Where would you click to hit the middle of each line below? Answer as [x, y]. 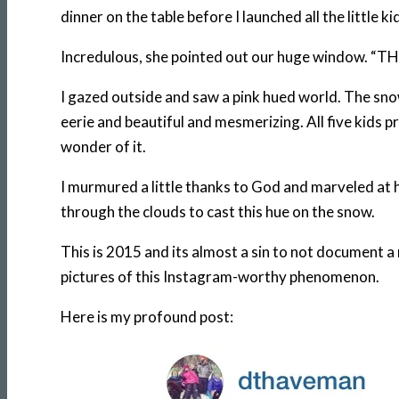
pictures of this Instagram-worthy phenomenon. [220, 276]
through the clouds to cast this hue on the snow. [218, 211]
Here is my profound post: [147, 316]
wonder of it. [103, 146]
